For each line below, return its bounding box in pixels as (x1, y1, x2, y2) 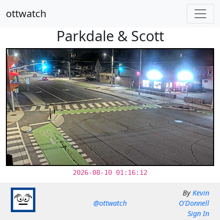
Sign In (187, 209, 209, 219)
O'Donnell (178, 198, 209, 208)
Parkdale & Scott (56, 26, 164, 45)
